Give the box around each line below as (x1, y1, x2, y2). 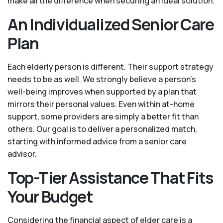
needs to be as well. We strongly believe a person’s (7, 74, 196, 85)
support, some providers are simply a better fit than (7, 111, 199, 122)
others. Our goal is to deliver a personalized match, (7, 123, 197, 135)
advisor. (7, 148, 37, 160)
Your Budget (7, 186, 93, 208)
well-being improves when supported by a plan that (7, 86, 197, 98)
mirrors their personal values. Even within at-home (7, 99, 195, 110)
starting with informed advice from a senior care (7, 136, 187, 147)
